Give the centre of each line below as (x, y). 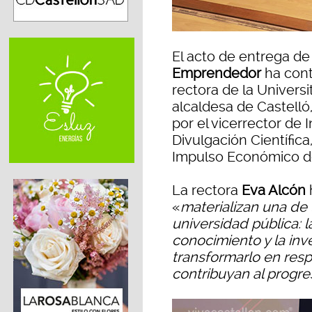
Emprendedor (217, 73)
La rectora (207, 190)
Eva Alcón (274, 190)
